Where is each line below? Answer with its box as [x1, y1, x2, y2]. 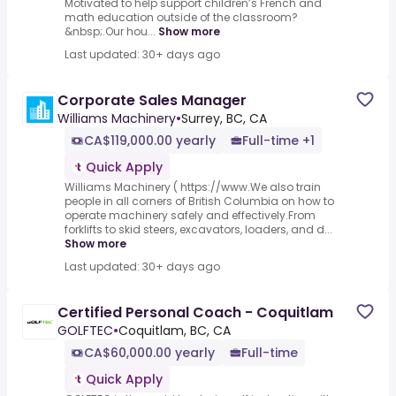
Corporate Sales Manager [57, 90, 247, 111]
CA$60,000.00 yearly [84, 344, 215, 362]
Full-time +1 [242, 132, 315, 150]
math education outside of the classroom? [65, 10, 298, 26]
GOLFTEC [57, 322, 113, 340]
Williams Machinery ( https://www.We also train [65, 179, 321, 195]
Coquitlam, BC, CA [118, 322, 231, 340]
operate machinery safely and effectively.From [65, 208, 316, 224]
